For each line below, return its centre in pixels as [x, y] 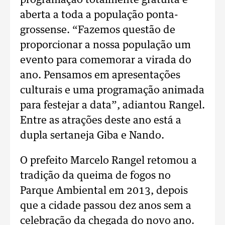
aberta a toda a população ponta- [99, 15]
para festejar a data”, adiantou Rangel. [113, 105]
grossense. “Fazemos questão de [98, 30]
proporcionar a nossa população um [105, 45]
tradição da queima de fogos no [95, 176]
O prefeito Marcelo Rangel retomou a [108, 161]
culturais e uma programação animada [112, 90]
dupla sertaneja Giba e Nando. [92, 136]
